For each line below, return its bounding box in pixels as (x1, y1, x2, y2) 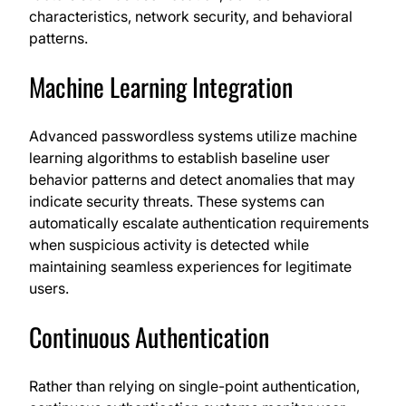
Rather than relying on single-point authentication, (29, 377, 360, 396)
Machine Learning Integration (29, 68, 293, 106)
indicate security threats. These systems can (29, 192, 324, 211)
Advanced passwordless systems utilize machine (29, 127, 357, 146)
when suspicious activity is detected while (29, 236, 309, 255)
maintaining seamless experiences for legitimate (29, 257, 352, 276)
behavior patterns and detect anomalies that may (29, 170, 355, 189)
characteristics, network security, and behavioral (29, 7, 353, 26)
